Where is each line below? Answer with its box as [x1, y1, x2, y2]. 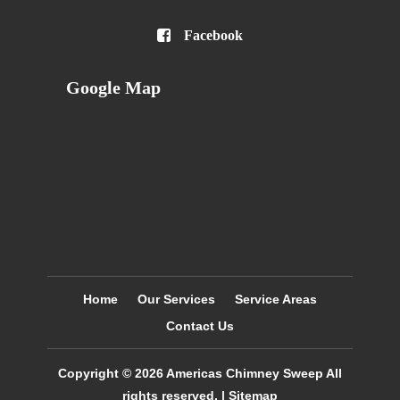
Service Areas [234, 292, 317, 307]
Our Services [137, 292, 215, 307]
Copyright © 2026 [57, 366, 166, 381]
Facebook [184, 28, 243, 44]
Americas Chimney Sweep [165, 366, 323, 381]
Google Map [66, 78, 161, 98]
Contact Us [165, 319, 234, 334]
